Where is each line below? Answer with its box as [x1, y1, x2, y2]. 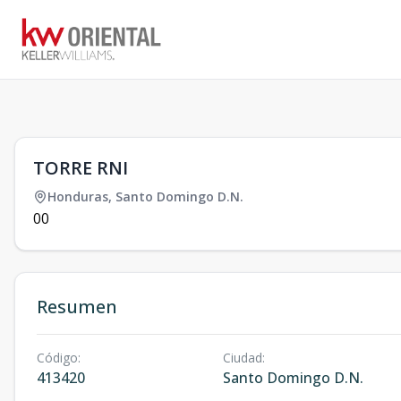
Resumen [37, 294, 117, 319]
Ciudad [222, 349, 262, 366]
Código [37, 349, 78, 366]
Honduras [47, 188, 108, 205]
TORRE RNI [33, 156, 128, 180]
